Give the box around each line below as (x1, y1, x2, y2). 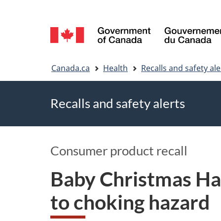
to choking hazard (50, 189, 210, 214)
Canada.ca (51, 62, 90, 74)
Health (103, 62, 128, 74)
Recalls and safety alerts (50, 95, 185, 111)
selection (50, 33, 129, 56)
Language (50, 10, 132, 33)
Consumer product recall (50, 142, 187, 158)
